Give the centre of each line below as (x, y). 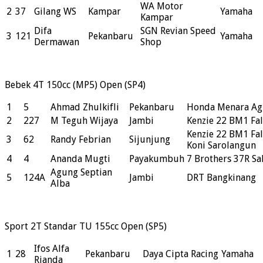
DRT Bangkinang (221, 178)
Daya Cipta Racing (181, 254)
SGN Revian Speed (178, 31)
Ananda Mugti (80, 159)
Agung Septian (81, 173)
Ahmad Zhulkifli (85, 107)
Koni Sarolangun (221, 146)
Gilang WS (55, 12)
